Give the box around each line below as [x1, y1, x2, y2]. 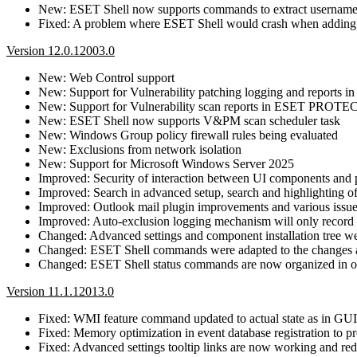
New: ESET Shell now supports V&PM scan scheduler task [38, 113, 340, 127]
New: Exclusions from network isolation [38, 142, 241, 156]
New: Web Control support [38, 70, 175, 84]
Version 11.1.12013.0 [6, 284, 114, 298]
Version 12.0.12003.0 [6, 43, 115, 57]
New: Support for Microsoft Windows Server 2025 [38, 156, 294, 171]
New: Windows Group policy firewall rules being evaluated [38, 127, 338, 142]
